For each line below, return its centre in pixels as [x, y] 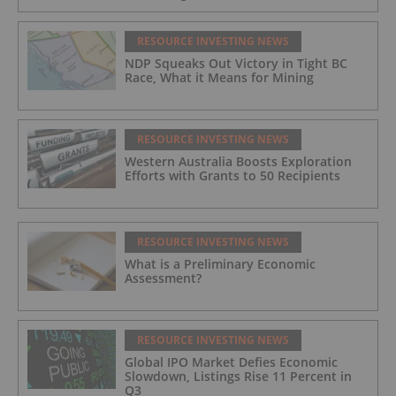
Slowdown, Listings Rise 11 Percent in [238, 376]
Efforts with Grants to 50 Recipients [232, 175]
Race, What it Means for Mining [219, 77]
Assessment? [163, 278]
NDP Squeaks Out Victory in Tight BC [236, 63]
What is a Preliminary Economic [220, 263]
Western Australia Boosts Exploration [238, 161]
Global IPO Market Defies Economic [231, 362]
